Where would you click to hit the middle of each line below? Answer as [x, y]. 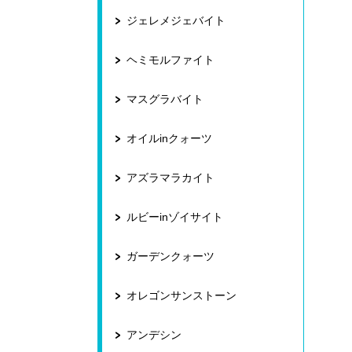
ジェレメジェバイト [176, 20]
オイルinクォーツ [169, 138]
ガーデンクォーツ [170, 256]
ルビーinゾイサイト [175, 217]
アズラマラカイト [170, 178]
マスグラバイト [165, 99]
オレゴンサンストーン [181, 295]
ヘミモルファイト [170, 60]
